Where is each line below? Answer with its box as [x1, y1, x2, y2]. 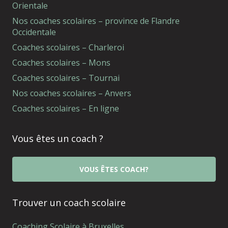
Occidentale [12, 26, 56, 38]
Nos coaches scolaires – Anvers [12, 88, 131, 99]
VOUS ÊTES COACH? [79, 164, 149, 175]
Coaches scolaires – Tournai [12, 72, 120, 84]
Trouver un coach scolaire [12, 196, 126, 209]
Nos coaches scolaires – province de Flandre [12, 15, 180, 27]
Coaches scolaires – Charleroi [12, 42, 124, 53]
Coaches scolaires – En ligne [12, 103, 119, 115]
